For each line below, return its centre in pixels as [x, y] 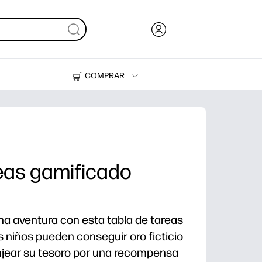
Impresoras [114, 109]
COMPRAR [105, 75]
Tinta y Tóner [116, 95]
